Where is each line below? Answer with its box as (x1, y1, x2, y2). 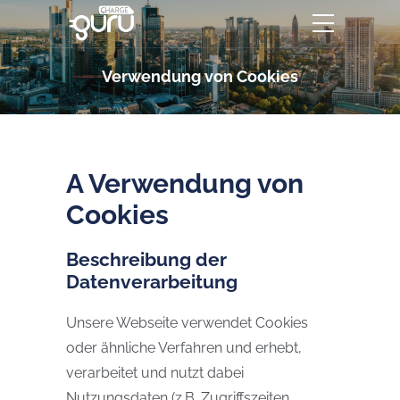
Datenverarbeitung (66, 271, 237, 293)
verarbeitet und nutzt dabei (66, 364, 244, 381)
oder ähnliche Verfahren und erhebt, (66, 339, 302, 356)
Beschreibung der (66, 248, 227, 271)
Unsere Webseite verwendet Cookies (66, 314, 308, 331)
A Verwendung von (66, 168, 304, 199)
